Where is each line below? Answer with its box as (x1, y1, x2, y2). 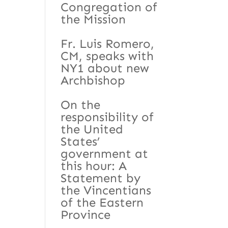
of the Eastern (61, 194, 144, 210)
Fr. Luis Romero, (61, 36, 155, 51)
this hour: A (61, 158, 127, 173)
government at (61, 146, 149, 161)
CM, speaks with (61, 48, 154, 63)
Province (61, 207, 111, 222)
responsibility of (61, 109, 154, 124)
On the (61, 97, 101, 112)
